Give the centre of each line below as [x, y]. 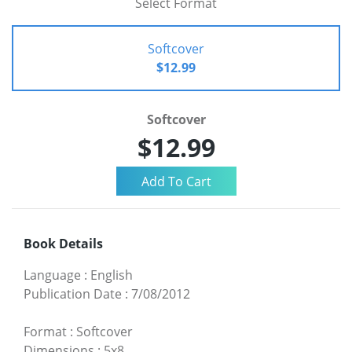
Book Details [63, 244]
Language [52, 275]
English [112, 275]
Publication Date [73, 294]
